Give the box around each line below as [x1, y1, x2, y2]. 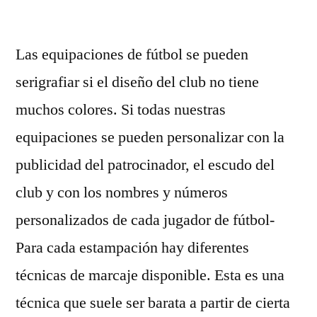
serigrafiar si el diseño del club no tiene [16, 72, 259, 92]
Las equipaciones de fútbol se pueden [16, 45, 248, 64]
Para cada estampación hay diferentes [16, 238, 249, 258]
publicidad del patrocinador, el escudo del [16, 155, 275, 175]
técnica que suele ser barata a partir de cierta [16, 293, 290, 313]
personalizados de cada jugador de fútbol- [16, 210, 275, 230]
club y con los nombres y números [16, 183, 228, 202]
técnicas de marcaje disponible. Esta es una [16, 265, 284, 285]
